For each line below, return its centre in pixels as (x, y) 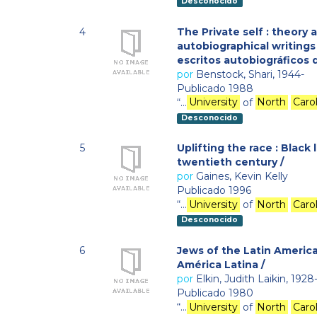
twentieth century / (230, 162)
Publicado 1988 (215, 88)
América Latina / (221, 265)
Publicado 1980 (215, 293)
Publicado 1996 (214, 191)
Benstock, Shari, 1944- (250, 74)
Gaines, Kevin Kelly (242, 177)
